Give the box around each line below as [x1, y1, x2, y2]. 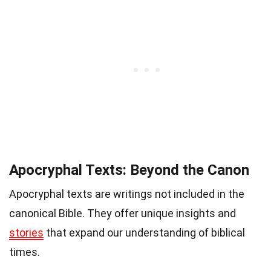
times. [9, 246, 40, 259]
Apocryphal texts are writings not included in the [9, 188, 244, 201]
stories [9, 226, 44, 240]
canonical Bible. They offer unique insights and [9, 207, 236, 220]
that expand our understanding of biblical [44, 226, 245, 240]
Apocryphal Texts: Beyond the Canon [9, 162, 249, 179]
